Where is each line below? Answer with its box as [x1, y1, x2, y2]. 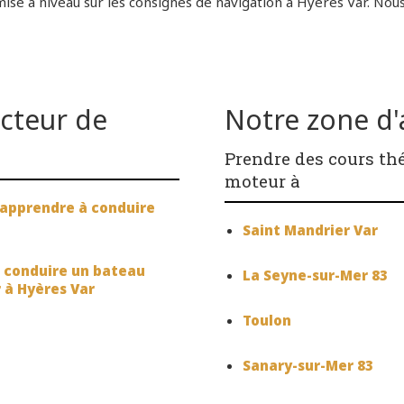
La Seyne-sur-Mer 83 [243, 266, 388, 285]
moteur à [225, 170, 300, 193]
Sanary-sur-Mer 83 [243, 356, 373, 375]
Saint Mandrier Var [243, 221, 378, 240]
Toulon [243, 311, 291, 330]
